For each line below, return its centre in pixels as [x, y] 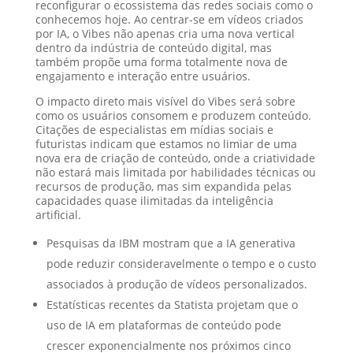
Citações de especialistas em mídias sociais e [154, 130]
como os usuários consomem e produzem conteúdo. [173, 116]
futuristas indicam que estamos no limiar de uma [166, 144]
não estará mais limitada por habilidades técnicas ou [175, 173]
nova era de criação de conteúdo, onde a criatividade [175, 158]
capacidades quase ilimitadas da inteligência [154, 201]
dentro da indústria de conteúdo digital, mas [153, 48]
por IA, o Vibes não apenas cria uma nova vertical [165, 34]
